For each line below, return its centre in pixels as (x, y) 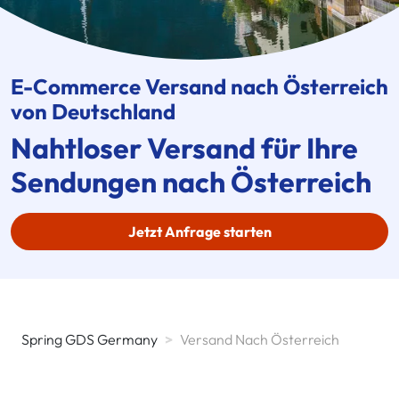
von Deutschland (93, 111)
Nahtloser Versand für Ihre (184, 147)
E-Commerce (76, 86)
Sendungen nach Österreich (191, 181)
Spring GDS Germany (90, 339)
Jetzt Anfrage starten (199, 231)
